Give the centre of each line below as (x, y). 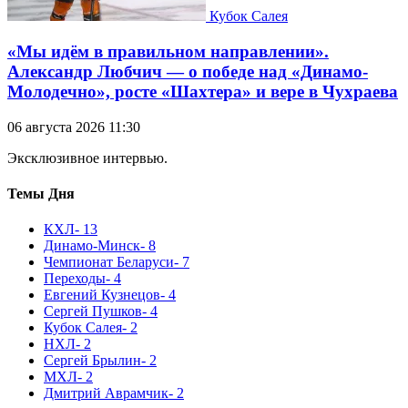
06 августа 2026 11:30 (74, 127)
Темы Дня (41, 194)
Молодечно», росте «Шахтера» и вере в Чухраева (203, 92)
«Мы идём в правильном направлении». (168, 52)
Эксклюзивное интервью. (87, 158)
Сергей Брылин (92, 361)
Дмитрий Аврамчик (106, 393)
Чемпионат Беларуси (109, 262)
